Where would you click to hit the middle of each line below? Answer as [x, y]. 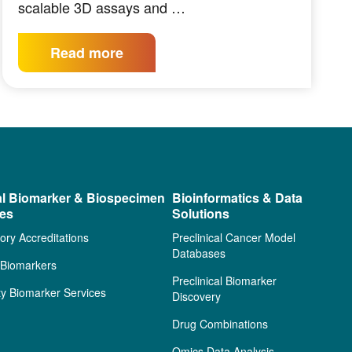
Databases [198, 253]
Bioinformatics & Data [237, 198]
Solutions [200, 214]
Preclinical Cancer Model [233, 238]
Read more [86, 53]
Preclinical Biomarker [224, 281]
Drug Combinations [220, 324]
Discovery [196, 297]
